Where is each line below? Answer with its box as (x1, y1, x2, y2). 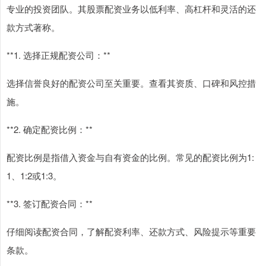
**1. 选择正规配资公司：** (7, 48, 110, 61)
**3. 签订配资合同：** (7, 197, 93, 210)
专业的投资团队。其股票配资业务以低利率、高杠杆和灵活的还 (7, 2, 256, 15)
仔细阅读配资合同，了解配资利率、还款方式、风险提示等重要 (7, 224, 256, 237)
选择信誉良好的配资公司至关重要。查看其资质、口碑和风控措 (7, 76, 256, 89)
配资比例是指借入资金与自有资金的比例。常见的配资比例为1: (7, 150, 254, 163)
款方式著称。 (7, 20, 60, 33)
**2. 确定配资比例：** (7, 122, 93, 135)
